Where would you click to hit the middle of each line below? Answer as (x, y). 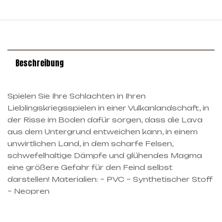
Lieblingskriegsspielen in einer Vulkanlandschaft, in (108, 108)
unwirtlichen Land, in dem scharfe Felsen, (90, 144)
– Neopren (28, 191)
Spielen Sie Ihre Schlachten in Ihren (77, 96)
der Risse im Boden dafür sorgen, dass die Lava (105, 120)
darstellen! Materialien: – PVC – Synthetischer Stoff (110, 179)
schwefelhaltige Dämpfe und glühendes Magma (105, 156)
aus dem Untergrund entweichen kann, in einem (103, 132)
